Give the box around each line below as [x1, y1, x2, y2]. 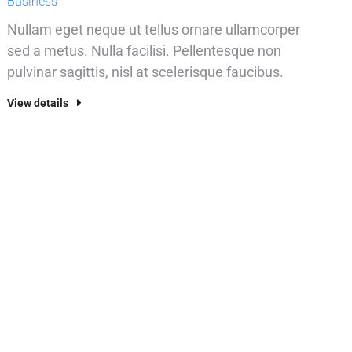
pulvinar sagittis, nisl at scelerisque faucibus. [7, 64, 284, 80]
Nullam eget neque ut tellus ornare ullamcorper [7, 21, 301, 38]
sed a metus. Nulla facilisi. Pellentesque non [7, 42, 282, 59]
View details [7, 97, 69, 109]
